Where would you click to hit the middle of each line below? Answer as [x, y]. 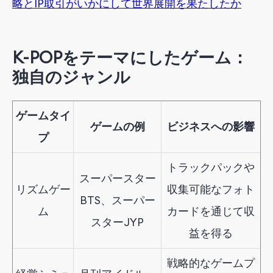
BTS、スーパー [117, 200]
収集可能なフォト [211, 189]
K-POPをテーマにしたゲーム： [130, 58]
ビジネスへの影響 [211, 126]
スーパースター [117, 178]
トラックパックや [211, 167]
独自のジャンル [71, 77]
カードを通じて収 [211, 211]
